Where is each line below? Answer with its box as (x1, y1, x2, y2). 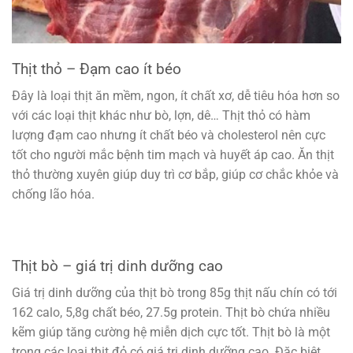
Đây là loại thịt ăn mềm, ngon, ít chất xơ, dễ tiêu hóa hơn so (12, 88, 340, 104)
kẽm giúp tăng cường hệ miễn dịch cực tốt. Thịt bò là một (12, 325, 330, 340)
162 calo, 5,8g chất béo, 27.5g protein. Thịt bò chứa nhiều (12, 305, 330, 321)
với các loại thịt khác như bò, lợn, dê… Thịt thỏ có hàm (12, 108, 310, 124)
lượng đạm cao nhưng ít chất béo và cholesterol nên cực (12, 128, 325, 143)
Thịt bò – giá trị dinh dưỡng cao (12, 256, 223, 275)
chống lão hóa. (12, 187, 95, 203)
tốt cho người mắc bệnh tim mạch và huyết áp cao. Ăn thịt (12, 147, 334, 163)
